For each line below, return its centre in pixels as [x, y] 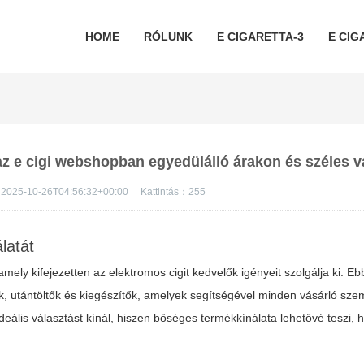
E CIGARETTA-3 [260, 37]
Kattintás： [165, 192]
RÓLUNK [168, 37]
